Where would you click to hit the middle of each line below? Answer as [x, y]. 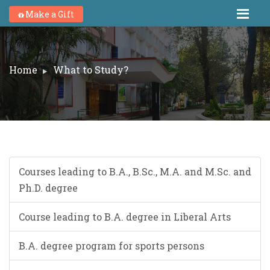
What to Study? [91, 70]
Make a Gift [50, 14]
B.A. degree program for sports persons [111, 246]
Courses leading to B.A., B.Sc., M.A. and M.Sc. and [135, 171]
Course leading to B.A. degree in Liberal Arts [125, 217]
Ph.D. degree [48, 188]
